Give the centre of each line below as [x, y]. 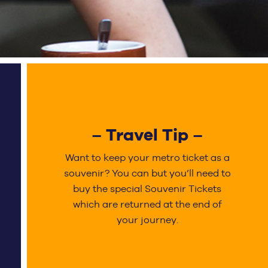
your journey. [147, 220]
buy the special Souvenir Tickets [147, 189]
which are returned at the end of [147, 205]
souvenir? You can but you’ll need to [147, 173]
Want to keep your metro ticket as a [147, 158]
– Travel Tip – [147, 135]
